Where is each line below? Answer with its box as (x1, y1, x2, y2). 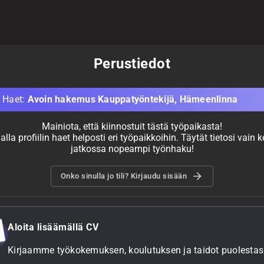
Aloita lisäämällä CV (8, 222, 98, 233)
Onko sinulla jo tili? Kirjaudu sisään (60, 171, 187, 180)
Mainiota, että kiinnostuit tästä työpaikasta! (42, 121, 222, 132)
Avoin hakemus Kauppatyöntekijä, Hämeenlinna (27, 94, 238, 105)
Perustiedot (93, 55, 171, 72)
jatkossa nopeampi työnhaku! (70, 143, 194, 154)
